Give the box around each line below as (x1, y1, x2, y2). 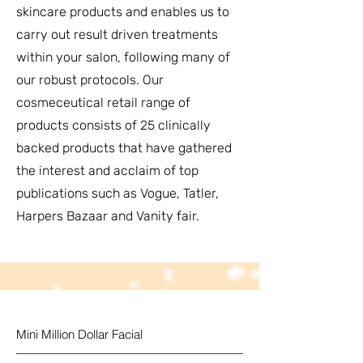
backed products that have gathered (16, 140, 232, 156)
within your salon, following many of (16, 49, 230, 65)
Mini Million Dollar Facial (16, 327, 143, 342)
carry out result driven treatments (16, 27, 218, 42)
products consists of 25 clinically (16, 117, 211, 133)
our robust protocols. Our (16, 72, 164, 88)
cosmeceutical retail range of (16, 95, 190, 110)
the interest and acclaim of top (16, 163, 199, 178)
